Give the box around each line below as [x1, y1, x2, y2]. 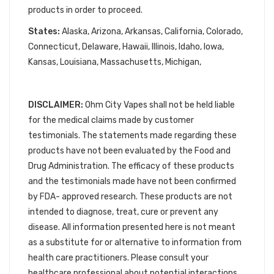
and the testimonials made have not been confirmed [28, 176, 236, 187]
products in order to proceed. [28, 5, 143, 15]
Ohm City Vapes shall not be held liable [83, 100, 235, 110]
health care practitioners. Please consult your [28, 253, 209, 263]
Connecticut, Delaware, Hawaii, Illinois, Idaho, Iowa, [28, 42, 224, 52]
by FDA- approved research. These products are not [28, 191, 232, 202]
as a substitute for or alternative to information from [28, 237, 242, 248]
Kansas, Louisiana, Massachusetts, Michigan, [28, 57, 201, 67]
